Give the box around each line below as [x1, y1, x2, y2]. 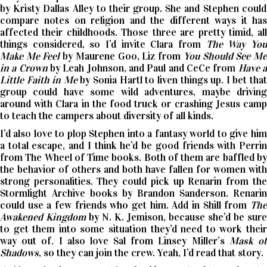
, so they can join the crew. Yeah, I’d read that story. [39, 246, 266, 259]
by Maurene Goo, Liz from [60, 49, 184, 63]
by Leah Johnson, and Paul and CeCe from [47, 61, 238, 74]
